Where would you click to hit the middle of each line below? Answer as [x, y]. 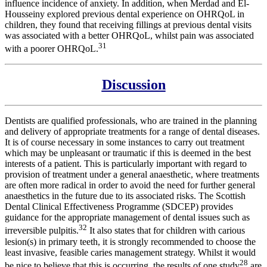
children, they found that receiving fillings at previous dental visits [128, 25]
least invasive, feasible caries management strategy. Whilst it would [130, 252]
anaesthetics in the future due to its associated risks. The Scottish [125, 196]
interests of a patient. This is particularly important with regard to [126, 164]
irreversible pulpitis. [42, 231]
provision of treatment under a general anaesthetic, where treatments [132, 175]
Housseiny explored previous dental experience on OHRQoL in [125, 14]
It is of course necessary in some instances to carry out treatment [125, 142]
